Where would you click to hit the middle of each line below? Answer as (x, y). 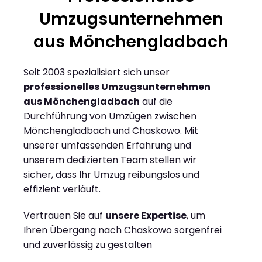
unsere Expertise (146, 216)
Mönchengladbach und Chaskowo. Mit (111, 131)
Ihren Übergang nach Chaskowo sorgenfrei (123, 230)
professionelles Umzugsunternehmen (117, 87)
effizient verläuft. (62, 189)
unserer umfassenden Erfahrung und (107, 146)
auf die (156, 102)
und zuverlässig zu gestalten (88, 245)
